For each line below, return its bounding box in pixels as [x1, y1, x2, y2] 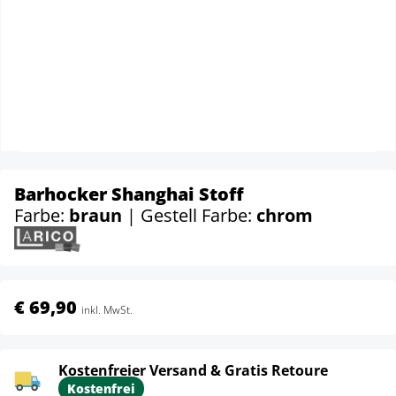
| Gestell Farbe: [126, 203, 256, 227]
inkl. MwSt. [81, 301, 133, 317]
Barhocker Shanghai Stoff [14, 182, 244, 206]
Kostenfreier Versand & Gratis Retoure [58, 360, 328, 380]
